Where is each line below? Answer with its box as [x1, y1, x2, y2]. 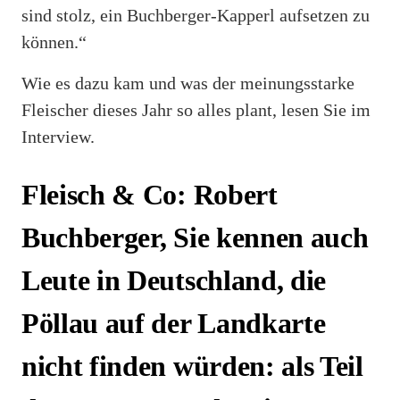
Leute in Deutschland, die [21, 264, 326, 297]
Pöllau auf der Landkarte [21, 307, 326, 340]
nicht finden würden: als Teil [21, 350, 363, 383]
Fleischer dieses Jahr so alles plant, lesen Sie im [21, 99, 371, 120]
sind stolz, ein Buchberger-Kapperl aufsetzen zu [21, 4, 370, 25]
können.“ [21, 31, 87, 52]
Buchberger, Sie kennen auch [21, 221, 369, 254]
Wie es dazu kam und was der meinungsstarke [21, 72, 354, 93]
